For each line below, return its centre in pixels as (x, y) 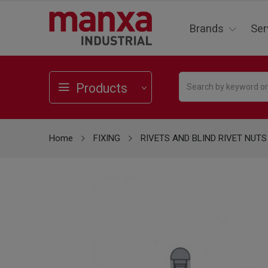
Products (102, 89)
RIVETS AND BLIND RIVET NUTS (204, 138)
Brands (206, 29)
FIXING (107, 138)
